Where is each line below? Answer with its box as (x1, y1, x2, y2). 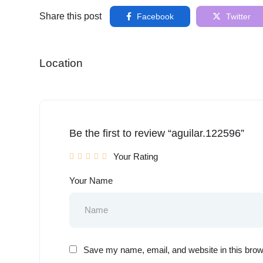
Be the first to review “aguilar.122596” (69, 127, 244, 139)
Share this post (39, 11, 102, 21)
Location (39, 56, 83, 69)
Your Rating (113, 151, 158, 161)
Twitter (224, 11, 251, 21)
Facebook (134, 11, 174, 21)
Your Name (69, 175, 113, 186)
